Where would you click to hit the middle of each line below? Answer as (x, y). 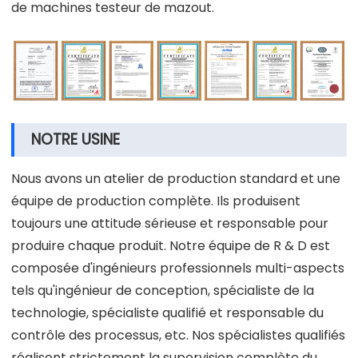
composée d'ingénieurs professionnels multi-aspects (178, 268)
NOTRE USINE (76, 140)
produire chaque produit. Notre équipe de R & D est (171, 246)
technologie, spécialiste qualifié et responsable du (167, 313)
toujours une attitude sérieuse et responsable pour (170, 224)
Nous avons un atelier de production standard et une (176, 179)
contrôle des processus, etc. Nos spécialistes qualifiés (178, 336)
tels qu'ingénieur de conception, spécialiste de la (163, 291)
